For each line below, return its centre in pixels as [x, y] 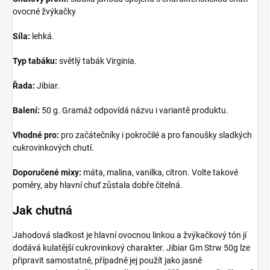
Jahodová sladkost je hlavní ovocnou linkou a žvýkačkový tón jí [130, 235]
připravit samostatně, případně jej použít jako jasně [107, 261]
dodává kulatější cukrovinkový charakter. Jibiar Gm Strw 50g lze [131, 248]
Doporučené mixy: [47, 173]
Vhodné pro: [36, 135]
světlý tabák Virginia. [97, 61]
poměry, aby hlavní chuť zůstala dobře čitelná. [98, 185]
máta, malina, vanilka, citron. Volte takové [160, 173]
